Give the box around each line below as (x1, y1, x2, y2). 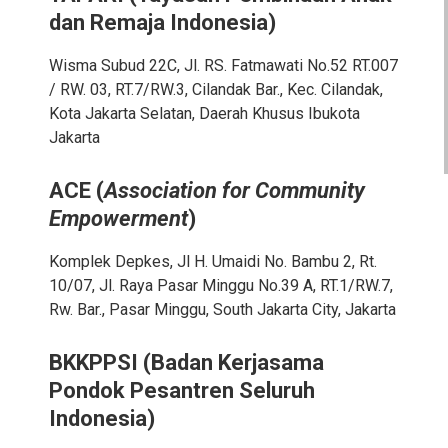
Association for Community (103, 178, 365, 203)
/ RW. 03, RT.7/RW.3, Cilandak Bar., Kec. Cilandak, (48, 80, 383, 99)
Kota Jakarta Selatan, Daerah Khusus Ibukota (48, 104, 360, 123)
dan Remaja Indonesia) (48, 10, 276, 35)
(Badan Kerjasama (142, 350, 324, 375)
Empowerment (48, 206, 188, 231)
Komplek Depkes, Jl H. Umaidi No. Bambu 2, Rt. (48, 252, 377, 271)
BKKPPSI (48, 350, 143, 375)
